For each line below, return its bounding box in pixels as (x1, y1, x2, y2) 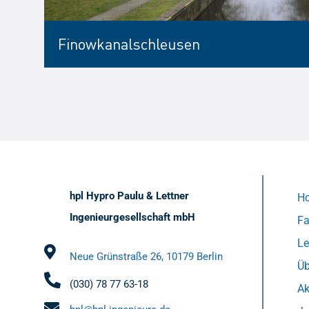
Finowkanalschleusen (58, 34, 201, 54)
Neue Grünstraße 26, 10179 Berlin (70, 250, 223, 263)
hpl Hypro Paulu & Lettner (70, 190, 190, 203)
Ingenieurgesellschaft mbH (70, 211, 196, 224)
